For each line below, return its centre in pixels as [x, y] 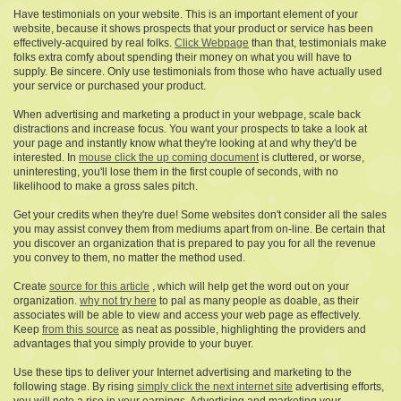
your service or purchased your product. [110, 86]
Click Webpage [212, 43]
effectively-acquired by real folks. [94, 43]
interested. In [46, 158]
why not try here [118, 301]
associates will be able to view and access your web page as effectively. [187, 315]
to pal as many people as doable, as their [258, 301]
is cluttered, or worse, [311, 158]
